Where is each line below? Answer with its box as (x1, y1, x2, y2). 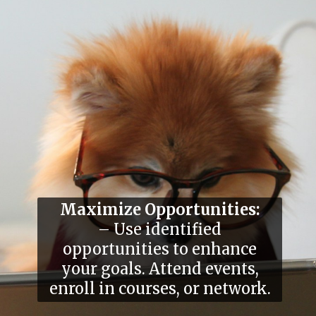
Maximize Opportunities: (59, 200, 260, 219)
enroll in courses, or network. (49, 279, 271, 298)
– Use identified (98, 219, 222, 239)
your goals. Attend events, (61, 259, 259, 279)
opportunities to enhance (63, 239, 257, 259)
